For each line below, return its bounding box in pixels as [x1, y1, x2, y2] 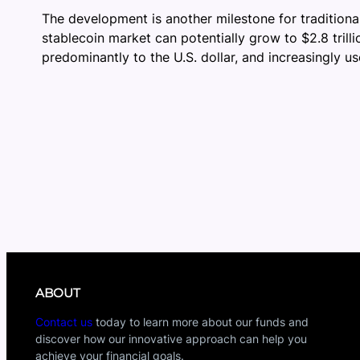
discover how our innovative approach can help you [35, 332, 307, 346]
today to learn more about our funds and [92, 315, 309, 329]
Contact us [35, 315, 92, 329]
